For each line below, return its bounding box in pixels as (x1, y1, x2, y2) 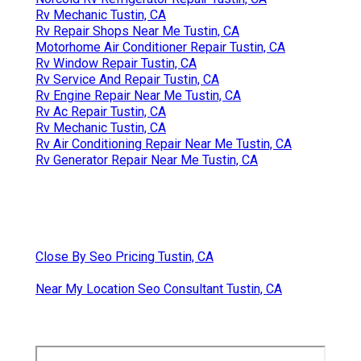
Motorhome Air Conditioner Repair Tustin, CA (35, 39, 285, 55)
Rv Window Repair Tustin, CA (35, 55, 197, 71)
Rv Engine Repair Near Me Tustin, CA (35, 87, 241, 103)
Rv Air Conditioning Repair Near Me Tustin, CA (35, 135, 292, 151)
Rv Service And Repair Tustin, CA (35, 71, 219, 87)
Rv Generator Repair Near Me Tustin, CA (35, 151, 258, 168)
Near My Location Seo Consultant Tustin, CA (35, 280, 282, 297)
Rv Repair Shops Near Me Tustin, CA (35, 23, 239, 39)
